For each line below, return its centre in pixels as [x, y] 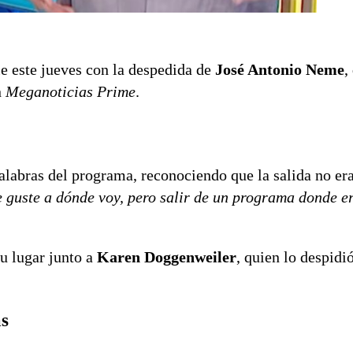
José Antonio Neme [280, 70]
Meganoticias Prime [71, 92]
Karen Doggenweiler [167, 257]
